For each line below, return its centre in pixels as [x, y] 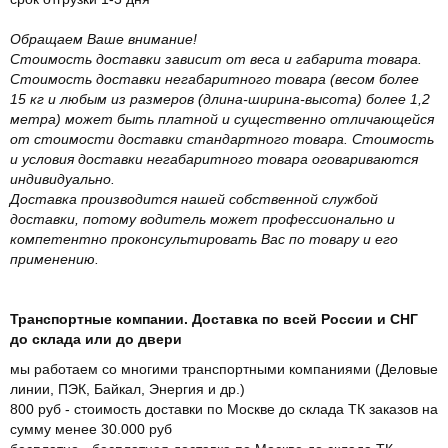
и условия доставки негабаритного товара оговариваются [214, 158]
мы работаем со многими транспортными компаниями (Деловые [224, 368]
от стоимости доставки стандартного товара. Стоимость [222, 138]
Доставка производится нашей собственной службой [194, 198]
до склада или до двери [96, 338]
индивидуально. [62, 178]
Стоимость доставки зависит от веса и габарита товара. [216, 58]
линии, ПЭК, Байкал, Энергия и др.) [127, 388]
